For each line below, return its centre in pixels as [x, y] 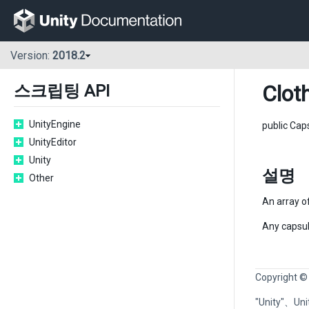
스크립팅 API [62, 91]
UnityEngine [55, 124]
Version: [31, 56]
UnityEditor [53, 142]
